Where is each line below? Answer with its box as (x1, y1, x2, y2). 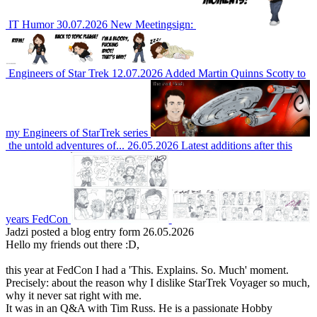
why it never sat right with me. (6, 289, 142, 302)
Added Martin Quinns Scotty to (165, 67, 306, 80)
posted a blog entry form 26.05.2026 (28, 226, 194, 238)
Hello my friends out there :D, (6, 238, 139, 251)
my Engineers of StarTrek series (6, 127, 148, 139)
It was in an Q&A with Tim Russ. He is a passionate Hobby (6, 302, 272, 315)
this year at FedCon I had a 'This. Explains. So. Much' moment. (6, 264, 289, 277)
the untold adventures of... (8, 139, 125, 152)
